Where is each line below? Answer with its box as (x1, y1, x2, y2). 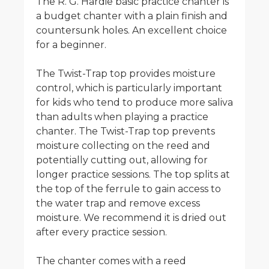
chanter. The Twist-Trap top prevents (36, 125, 215, 137)
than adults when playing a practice (36, 111, 208, 122)
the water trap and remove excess (36, 198, 200, 209)
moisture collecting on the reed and (36, 140, 210, 151)
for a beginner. (36, 39, 106, 50)
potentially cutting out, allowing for (36, 154, 208, 166)
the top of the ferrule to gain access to (36, 183, 221, 195)
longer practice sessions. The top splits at (36, 169, 230, 180)
